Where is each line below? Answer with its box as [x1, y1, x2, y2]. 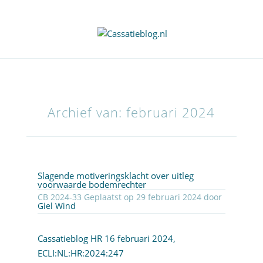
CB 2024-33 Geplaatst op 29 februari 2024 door [203, 191, 222, 203]
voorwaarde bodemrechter [37, 178, 146, 191]
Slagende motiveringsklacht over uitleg [37, 170, 194, 182]
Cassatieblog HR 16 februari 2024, [37, 232, 176, 245]
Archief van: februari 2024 [48, 103, 215, 122]
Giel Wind [37, 200, 76, 212]
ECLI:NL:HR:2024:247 [37, 247, 124, 259]
